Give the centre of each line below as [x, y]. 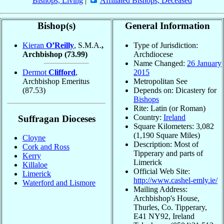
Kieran [34, 45]
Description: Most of [166, 144]
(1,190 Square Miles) [167, 135]
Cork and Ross [46, 147]
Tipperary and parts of [168, 153]
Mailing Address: [160, 189]
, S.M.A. [88, 45]
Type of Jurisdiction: [166, 45]
